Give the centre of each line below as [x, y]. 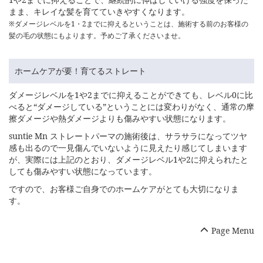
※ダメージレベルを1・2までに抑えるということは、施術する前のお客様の [129, 24]
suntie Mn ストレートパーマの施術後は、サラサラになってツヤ [128, 136]
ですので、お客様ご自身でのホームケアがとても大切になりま [124, 189]
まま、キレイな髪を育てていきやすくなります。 [99, 12]
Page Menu [233, 231]
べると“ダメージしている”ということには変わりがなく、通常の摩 [131, 107]
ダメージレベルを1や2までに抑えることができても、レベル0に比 [131, 95]
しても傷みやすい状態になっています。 [83, 171]
